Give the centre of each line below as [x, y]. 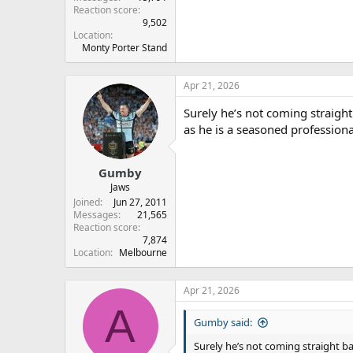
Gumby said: [223, 323]
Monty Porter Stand [124, 47]
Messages [96, 215]
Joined [87, 203]
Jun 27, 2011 [140, 203]
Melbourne [143, 253]
